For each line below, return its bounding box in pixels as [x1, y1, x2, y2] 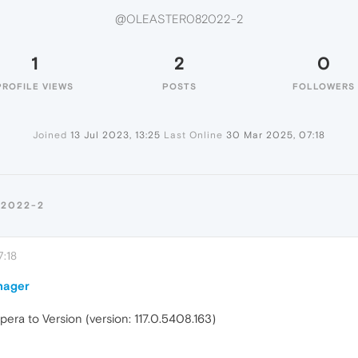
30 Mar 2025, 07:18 [226, 129, 325, 141]
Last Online [164, 129, 223, 141]
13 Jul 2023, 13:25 [70, 129, 161, 141]
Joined [33, 129, 67, 141]
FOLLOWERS [292, 82, 355, 91]
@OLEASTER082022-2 [114, 12, 244, 26]
